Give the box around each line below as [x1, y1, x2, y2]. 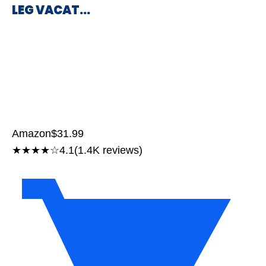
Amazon [12, 128, 51, 140]
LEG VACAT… [12, 2, 90, 18]
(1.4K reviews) [74, 144, 142, 156]
